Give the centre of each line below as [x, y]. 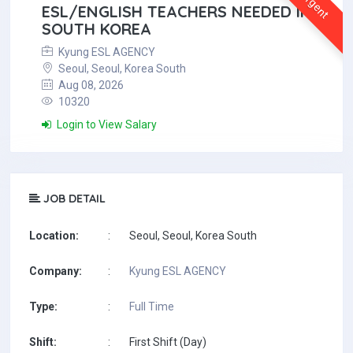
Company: [56, 271]
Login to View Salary [106, 124]
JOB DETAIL [73, 199]
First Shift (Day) [168, 342]
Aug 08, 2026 [90, 85]
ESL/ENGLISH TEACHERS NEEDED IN [177, 11]
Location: [54, 236]
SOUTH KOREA [97, 29]
